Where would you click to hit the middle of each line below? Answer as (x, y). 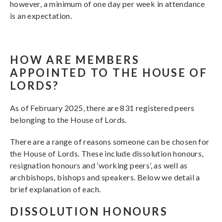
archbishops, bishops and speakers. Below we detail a (105, 177)
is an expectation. (41, 16)
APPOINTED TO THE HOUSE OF (109, 73)
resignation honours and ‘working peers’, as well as (99, 165)
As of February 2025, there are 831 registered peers (102, 108)
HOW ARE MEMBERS (75, 60)
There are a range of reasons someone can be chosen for (110, 141)
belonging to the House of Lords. (68, 120)
